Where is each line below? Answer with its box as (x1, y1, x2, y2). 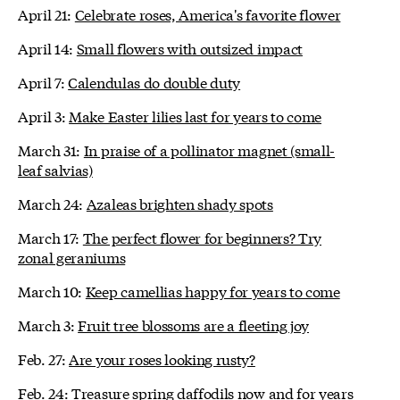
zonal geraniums (18, 246, 126, 267)
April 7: (18, 71, 69, 92)
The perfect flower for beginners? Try (82, 226, 321, 247)
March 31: (18, 138, 84, 160)
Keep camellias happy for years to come (85, 279, 340, 301)
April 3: (18, 104, 70, 126)
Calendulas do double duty (68, 71, 241, 92)
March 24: (18, 192, 87, 213)
